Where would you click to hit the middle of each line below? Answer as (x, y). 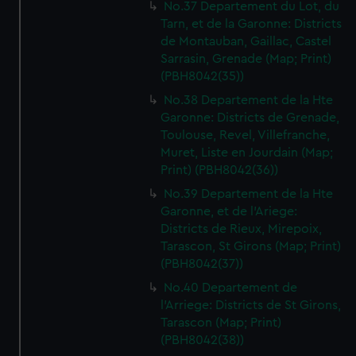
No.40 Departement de (231, 288)
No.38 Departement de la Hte (249, 100)
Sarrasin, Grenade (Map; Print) (246, 59)
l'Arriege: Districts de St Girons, (251, 305)
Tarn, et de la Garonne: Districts (252, 24)
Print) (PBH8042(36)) (220, 170)
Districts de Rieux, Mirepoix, (242, 229)
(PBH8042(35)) (203, 76)
